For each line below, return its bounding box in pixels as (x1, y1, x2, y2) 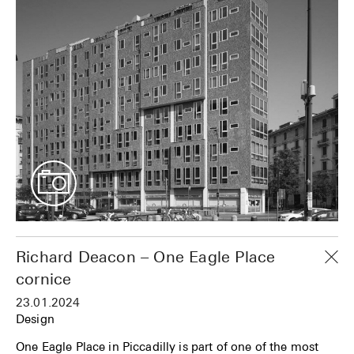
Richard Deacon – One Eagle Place (16, 247, 276, 266)
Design (16, 311, 55, 326)
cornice (16, 269, 72, 288)
